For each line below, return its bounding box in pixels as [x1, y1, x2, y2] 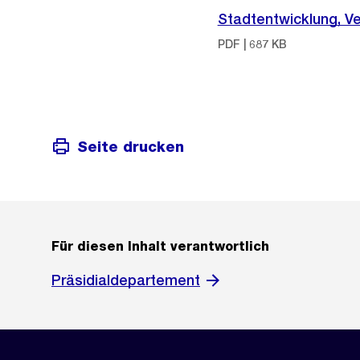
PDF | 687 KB [217, 38, 287, 51]
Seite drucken [77, 137, 184, 155]
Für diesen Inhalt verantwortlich [51, 239, 269, 255]
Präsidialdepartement [51, 272, 200, 289]
